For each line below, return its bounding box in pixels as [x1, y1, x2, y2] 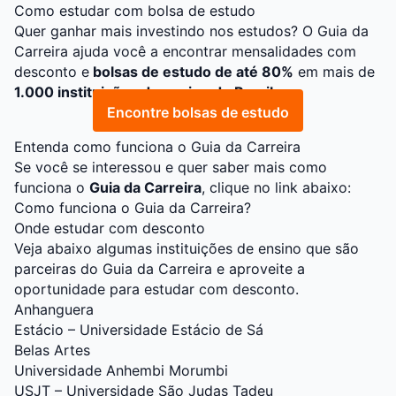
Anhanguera [14, 301, 94, 319]
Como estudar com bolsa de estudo [14, 2, 255, 20]
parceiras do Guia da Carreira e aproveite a [14, 260, 305, 278]
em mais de [293, 63, 375, 81]
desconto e [14, 63, 89, 81]
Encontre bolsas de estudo [107, 103, 289, 122]
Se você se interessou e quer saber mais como [14, 158, 327, 177]
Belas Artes [14, 341, 90, 360]
